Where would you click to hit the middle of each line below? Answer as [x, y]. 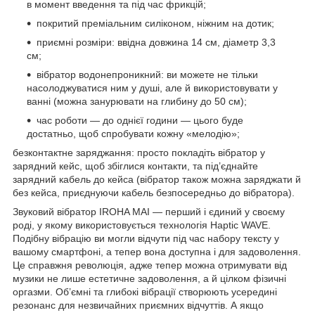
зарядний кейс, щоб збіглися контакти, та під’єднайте [135, 166]
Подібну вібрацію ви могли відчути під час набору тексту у [146, 239]
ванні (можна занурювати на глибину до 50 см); [137, 102]
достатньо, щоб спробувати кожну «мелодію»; [133, 134]
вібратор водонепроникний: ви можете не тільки [147, 75]
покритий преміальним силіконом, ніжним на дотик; [155, 24]
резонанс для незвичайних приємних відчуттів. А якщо [138, 306]
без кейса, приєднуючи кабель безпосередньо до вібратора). [154, 193]
